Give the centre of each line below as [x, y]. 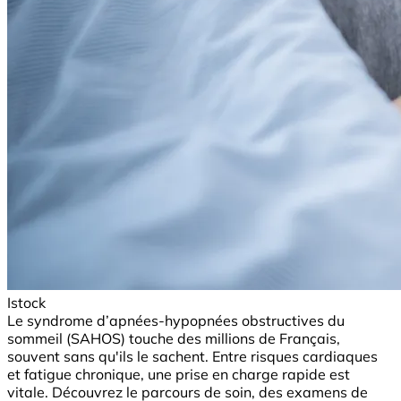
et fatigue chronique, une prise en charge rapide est [179, 374]
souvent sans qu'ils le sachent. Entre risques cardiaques [192, 356]
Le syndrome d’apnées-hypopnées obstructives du [176, 320]
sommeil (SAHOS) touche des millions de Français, [174, 338]
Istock [26, 302]
